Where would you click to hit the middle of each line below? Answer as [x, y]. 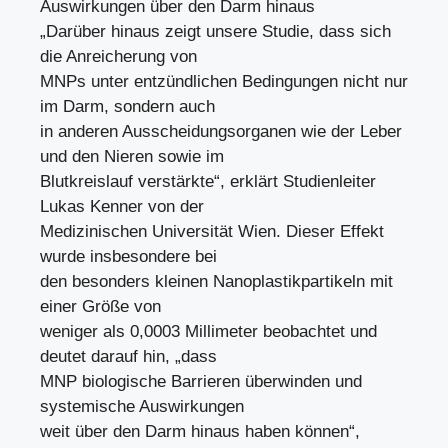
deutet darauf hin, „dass [128, 356]
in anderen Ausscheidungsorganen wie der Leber [221, 131]
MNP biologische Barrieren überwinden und [201, 381]
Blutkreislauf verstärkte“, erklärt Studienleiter [208, 181]
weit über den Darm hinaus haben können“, [200, 431]
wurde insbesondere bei [128, 256]
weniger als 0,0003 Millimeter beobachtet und [208, 331]
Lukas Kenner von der [122, 206]
